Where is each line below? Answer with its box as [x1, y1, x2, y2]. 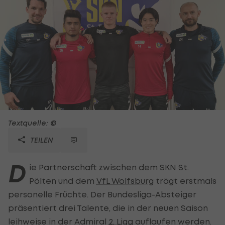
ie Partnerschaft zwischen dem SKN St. [29, 162, 189, 172]
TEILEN [28, 135, 53, 144]
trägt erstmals [154, 175, 216, 186]
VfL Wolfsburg [96, 175, 154, 186]
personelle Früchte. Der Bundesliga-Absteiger [8, 189, 196, 199]
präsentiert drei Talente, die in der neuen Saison [8, 202, 208, 213]
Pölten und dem [29, 175, 96, 186]
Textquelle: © [8, 118, 57, 127]
